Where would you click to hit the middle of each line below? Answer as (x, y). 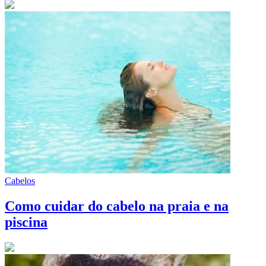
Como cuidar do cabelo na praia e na (117, 206)
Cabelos (20, 181)
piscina (26, 222)
